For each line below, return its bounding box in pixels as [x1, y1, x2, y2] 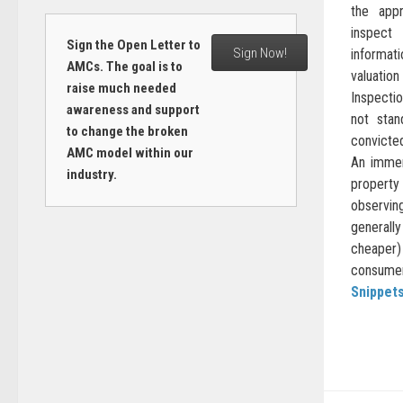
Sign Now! [232, 44, 287, 61]
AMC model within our [66, 145, 193, 161]
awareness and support [66, 102, 200, 118]
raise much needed [66, 80, 176, 96]
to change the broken [66, 123, 188, 139]
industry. [66, 166, 117, 183]
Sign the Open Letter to [66, 37, 201, 53]
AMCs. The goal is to [66, 58, 183, 75]
